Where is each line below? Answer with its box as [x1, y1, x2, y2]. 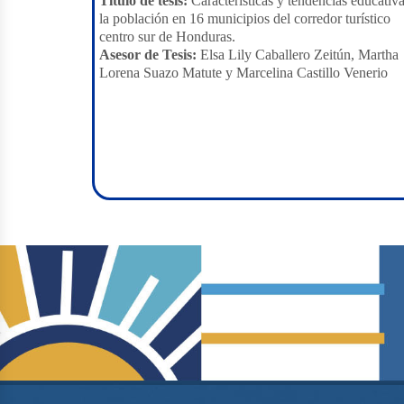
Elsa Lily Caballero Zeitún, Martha [197, 47, 399, 62]
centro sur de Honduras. [99, 29, 235, 44]
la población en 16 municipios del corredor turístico [99, 11, 390, 26]
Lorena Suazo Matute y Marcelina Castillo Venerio [99, 65, 388, 80]
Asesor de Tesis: [99, 47, 197, 62]
